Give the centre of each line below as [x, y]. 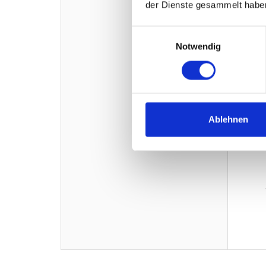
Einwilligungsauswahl [173, 33]
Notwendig [198, 46]
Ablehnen [228, 119]
